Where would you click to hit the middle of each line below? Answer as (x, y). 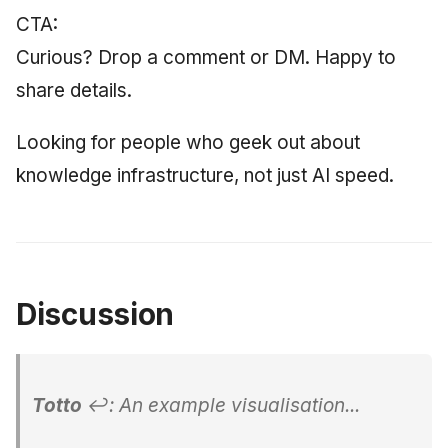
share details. (74, 90)
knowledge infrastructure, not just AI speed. (205, 175)
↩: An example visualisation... (221, 405)
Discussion (95, 313)
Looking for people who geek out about (188, 142)
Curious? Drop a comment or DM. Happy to (206, 57)
